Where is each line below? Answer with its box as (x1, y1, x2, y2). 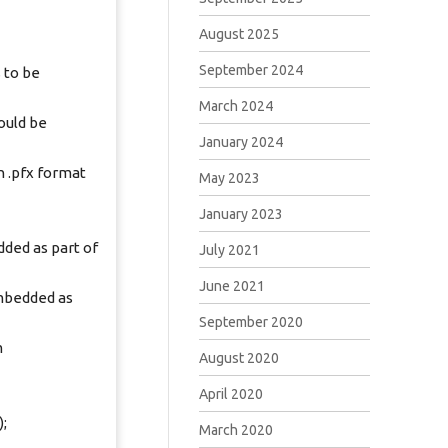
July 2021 (198, 242, 260, 258)
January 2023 (198, 206, 283, 222)
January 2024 (198, 134, 283, 150)
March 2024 (198, 98, 273, 114)
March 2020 (198, 422, 273, 438)
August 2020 (198, 350, 279, 366)
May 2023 (198, 170, 260, 186)
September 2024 (198, 62, 303, 78)
